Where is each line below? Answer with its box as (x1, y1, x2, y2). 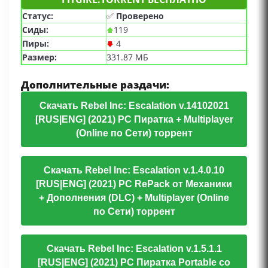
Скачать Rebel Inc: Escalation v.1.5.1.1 (46, 243, 222, 254)
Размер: (22, 51, 57, 63)
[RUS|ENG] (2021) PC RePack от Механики (36, 178, 232, 189)
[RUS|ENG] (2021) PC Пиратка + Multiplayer (35, 114, 233, 124)
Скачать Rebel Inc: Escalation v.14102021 (39, 100, 229, 111)
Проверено (116, 10, 164, 22)
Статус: (22, 10, 53, 22)
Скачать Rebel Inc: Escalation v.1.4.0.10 (44, 165, 224, 175)
